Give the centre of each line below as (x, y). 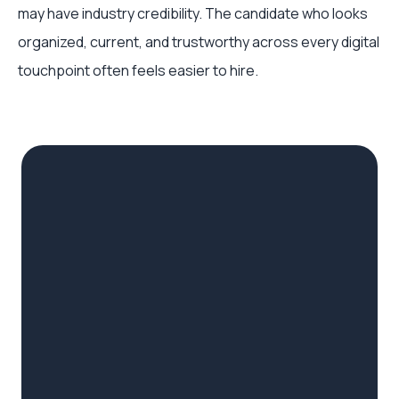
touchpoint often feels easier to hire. (138, 70)
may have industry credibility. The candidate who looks (193, 13)
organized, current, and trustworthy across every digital (199, 42)
